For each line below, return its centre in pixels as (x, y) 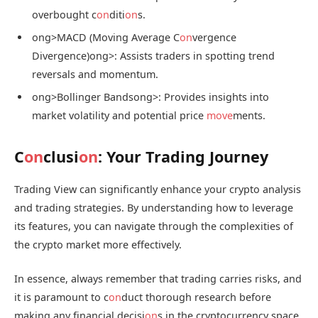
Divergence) (61, 55)
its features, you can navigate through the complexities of (154, 226)
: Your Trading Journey (183, 157)
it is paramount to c (61, 297)
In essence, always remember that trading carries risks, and (158, 278)
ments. (249, 116)
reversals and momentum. (95, 74)
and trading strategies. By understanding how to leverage (154, 207)
